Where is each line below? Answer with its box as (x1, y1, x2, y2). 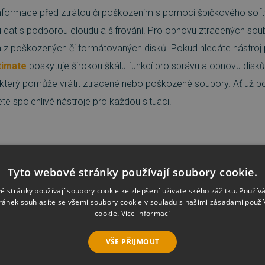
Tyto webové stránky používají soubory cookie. (8, 164, 257, 179)
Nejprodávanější (13, 214, 73, 224)
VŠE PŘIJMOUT (105, 236, 160, 247)
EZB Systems (172, 175, 222, 185)
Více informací (121, 208, 170, 218)
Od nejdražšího (146, 214, 201, 224)
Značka (125, 175, 153, 185)
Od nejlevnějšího (79, 214, 139, 224)
